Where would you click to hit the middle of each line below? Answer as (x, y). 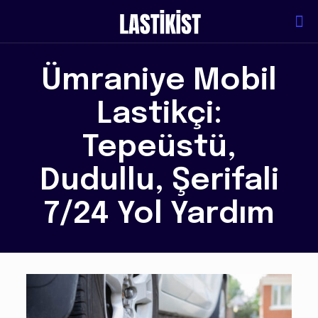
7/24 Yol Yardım (159, 214)
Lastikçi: (159, 114)
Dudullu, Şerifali (159, 181)
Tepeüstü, (159, 148)
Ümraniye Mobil (159, 81)
